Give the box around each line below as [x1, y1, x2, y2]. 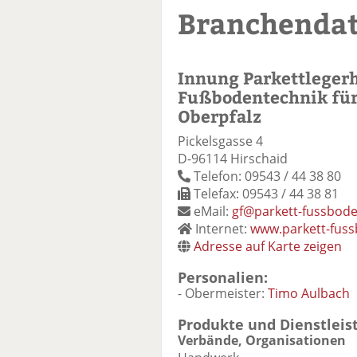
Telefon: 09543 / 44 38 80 [190, 167, 341, 186]
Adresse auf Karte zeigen [194, 237, 342, 256]
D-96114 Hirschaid [178, 150, 288, 168]
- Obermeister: [178, 284, 268, 303]
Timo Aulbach [268, 284, 350, 303]
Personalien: [178, 268, 268, 288]
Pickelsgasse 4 [178, 132, 263, 151]
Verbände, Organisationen [178, 331, 346, 350]
